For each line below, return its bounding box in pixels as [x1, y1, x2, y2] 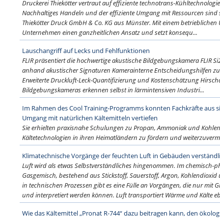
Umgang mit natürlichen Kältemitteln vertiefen [22, 113, 158, 122]
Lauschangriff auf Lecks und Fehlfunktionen [22, 46, 150, 55]
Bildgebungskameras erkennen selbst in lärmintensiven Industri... [22, 85, 204, 94]
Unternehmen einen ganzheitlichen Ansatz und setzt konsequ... [22, 28, 197, 37]
